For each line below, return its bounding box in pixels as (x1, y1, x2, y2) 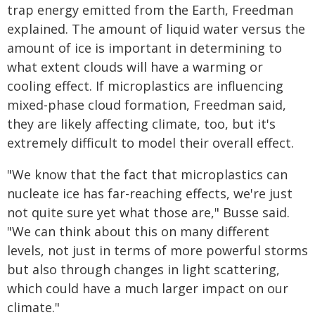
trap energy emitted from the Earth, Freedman (7, 1, 293, 18)
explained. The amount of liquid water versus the (7, 20, 305, 37)
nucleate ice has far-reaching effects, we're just (7, 185, 292, 202)
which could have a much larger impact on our (7, 280, 288, 297)
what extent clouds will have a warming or (7, 58, 263, 75)
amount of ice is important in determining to (7, 39, 282, 56)
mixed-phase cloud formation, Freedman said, (7, 96, 286, 113)
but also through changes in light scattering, (7, 261, 280, 278)
